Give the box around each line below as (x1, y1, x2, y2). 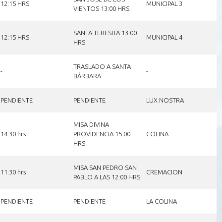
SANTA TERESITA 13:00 (73, 29, 137, 36)
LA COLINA (146, 197, 177, 205)
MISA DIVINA (73, 120, 109, 128)
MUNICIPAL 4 (146, 33, 182, 41)
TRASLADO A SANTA (73, 62, 131, 70)
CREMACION (146, 168, 182, 175)
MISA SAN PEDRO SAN (73, 164, 137, 171)
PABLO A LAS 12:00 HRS (73, 173, 140, 180)
